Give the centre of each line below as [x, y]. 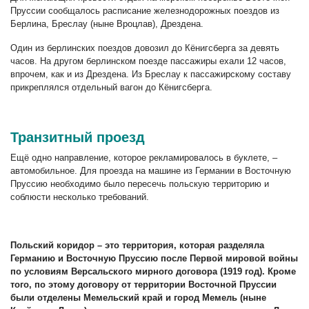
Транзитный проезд [78, 137]
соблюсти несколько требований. [81, 197]
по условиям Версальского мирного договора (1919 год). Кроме [153, 271]
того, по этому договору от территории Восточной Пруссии [143, 284]
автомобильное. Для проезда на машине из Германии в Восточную [151, 170]
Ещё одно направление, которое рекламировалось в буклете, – [144, 157]
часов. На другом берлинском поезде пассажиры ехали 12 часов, [148, 61]
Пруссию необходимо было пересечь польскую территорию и [140, 183]
